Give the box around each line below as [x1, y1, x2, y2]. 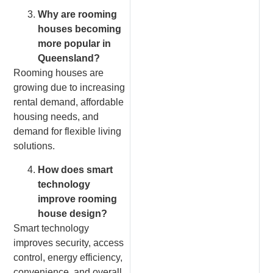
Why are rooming [38, 9, 118, 20]
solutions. [13, 141, 55, 152]
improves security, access [13, 237, 124, 248]
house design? [38, 208, 108, 219]
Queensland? [38, 53, 101, 64]
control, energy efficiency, [13, 252, 123, 263]
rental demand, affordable [13, 97, 124, 108]
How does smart [38, 164, 113, 175]
